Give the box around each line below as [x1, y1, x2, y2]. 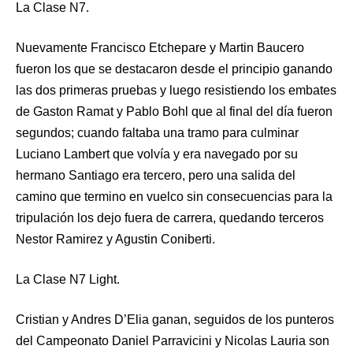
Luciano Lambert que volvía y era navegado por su [16, 147, 298, 161]
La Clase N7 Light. [16, 272, 120, 286]
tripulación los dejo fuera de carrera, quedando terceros [16, 210, 324, 225]
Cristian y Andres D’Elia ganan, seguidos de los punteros [16, 312, 334, 326]
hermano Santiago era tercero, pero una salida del [16, 168, 295, 182]
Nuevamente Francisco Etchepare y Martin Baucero [16, 40, 304, 54]
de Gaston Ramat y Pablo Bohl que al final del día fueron [16, 104, 333, 118]
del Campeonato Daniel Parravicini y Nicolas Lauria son [16, 333, 329, 347]
